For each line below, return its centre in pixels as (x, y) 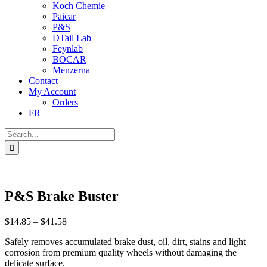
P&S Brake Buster (62, 196)
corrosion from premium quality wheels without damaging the (121, 252)
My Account (52, 91)
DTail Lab (72, 38)
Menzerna (71, 70)
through (81, 253)
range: (78, 231)
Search (17, 133)
